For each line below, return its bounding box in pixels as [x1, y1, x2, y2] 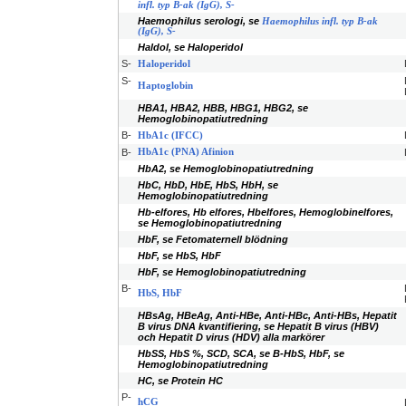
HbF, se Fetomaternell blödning [138, 234, 288, 245]
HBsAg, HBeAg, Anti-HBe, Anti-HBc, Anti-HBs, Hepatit [138, 310, 397, 321]
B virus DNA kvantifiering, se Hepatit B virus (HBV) [138, 321, 379, 332]
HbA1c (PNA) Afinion [138, 147, 234, 157]
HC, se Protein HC [138, 375, 223, 386]
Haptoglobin [138, 81, 193, 91]
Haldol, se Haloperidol [138, 42, 243, 53]
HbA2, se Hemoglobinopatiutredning [138, 163, 314, 174]
